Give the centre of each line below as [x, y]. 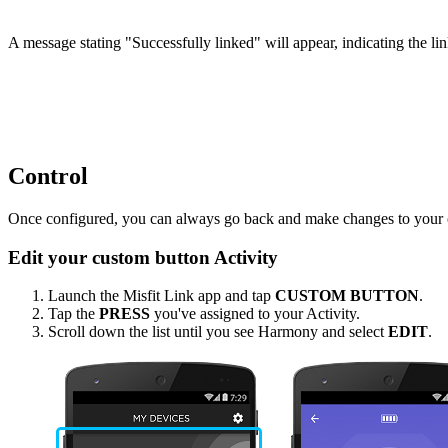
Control [48, 176]
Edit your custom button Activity [143, 257]
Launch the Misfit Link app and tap [161, 296]
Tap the [73, 314]
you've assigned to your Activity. [255, 314]
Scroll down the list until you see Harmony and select [218, 332]
